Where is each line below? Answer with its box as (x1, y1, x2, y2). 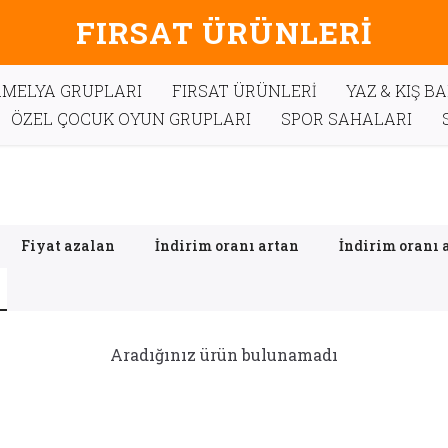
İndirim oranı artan (155, 236, 300, 255)
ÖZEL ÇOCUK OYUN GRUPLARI (11, 108, 251, 129)
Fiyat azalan (21, 236, 116, 255)
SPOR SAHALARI (281, 108, 412, 129)
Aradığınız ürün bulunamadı (110, 344, 338, 365)
